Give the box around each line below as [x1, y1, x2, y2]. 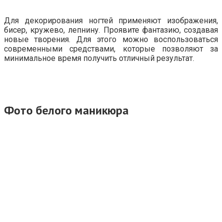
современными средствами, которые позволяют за [4, 44, 218, 54]
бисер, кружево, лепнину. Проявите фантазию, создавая [4, 25, 218, 35]
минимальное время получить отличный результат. [4, 53, 194, 63]
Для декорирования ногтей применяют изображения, [4, 15, 218, 25]
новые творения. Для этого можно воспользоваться [4, 34, 218, 44]
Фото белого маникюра [4, 102, 129, 118]
